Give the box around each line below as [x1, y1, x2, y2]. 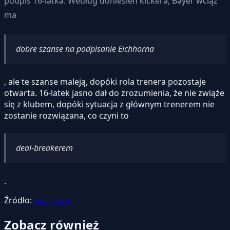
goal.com [34, 194, 70, 206]
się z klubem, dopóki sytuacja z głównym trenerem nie [4, 98, 215, 110]
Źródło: [4, 194, 34, 206]
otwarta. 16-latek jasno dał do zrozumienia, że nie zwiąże [4, 87, 224, 99]
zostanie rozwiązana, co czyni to [4, 109, 129, 121]
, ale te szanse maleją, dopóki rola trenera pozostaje [4, 75, 206, 87]
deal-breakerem [16, 142, 73, 154]
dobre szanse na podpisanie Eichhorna [16, 43, 154, 54]
